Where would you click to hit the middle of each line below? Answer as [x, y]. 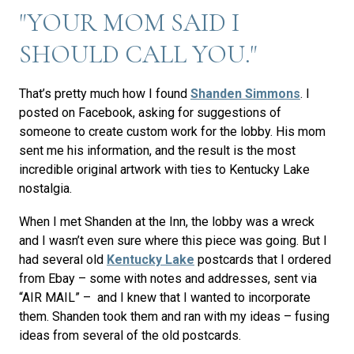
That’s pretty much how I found [105, 94]
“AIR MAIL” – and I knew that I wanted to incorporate [165, 298]
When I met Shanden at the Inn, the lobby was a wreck [167, 222]
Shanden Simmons [245, 94]
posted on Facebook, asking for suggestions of [150, 113]
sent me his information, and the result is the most [157, 151]
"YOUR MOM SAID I [129, 23]
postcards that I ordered [263, 260]
